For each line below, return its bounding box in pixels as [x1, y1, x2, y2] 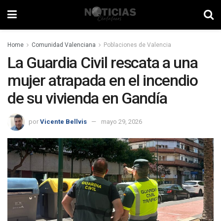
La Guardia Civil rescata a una [7, 53, 198, 72]
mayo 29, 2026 [101, 117, 142, 125]
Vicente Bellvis [40, 117, 87, 125]
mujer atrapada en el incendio [7, 71, 198, 90]
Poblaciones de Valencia [104, 41, 171, 48]
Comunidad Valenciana [32, 41, 96, 48]
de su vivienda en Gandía [7, 89, 167, 108]
